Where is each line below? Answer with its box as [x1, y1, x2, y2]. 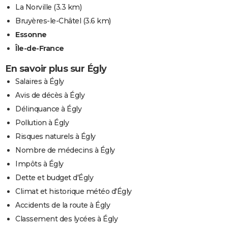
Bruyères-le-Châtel [15, 16, 81, 26]
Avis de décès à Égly [15, 91, 84, 100]
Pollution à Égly [15, 118, 69, 128]
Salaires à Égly [15, 77, 64, 87]
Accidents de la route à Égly [15, 201, 110, 210]
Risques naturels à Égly [15, 132, 96, 141]
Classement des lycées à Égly [15, 214, 118, 224]
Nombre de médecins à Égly [15, 146, 115, 155]
